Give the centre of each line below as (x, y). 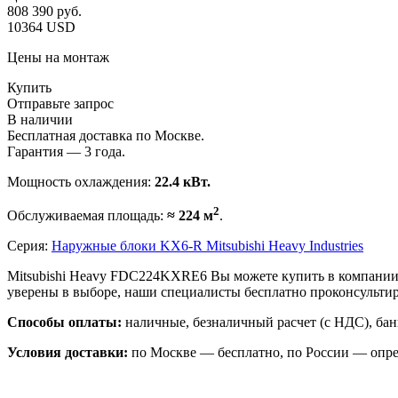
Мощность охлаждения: (81, 181)
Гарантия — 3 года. (66, 151)
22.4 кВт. (183, 181)
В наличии (40, 119)
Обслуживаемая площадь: (87, 216)
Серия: (29, 246)
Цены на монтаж (58, 57)
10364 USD (41, 27)
